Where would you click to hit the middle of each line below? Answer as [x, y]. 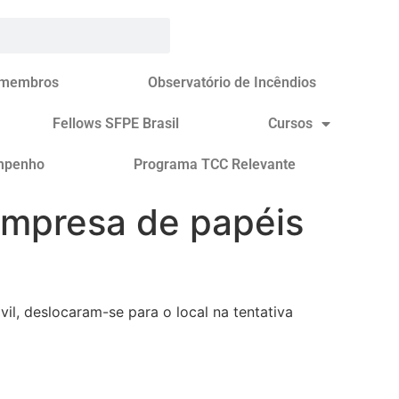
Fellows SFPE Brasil [115, 123]
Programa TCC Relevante [215, 164]
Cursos [290, 123]
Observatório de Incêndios [232, 82]
